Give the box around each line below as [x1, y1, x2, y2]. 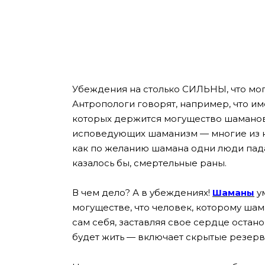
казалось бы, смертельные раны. [72, 157, 227, 169]
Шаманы [212, 187, 254, 199]
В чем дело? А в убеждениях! [72, 187, 212, 199]
